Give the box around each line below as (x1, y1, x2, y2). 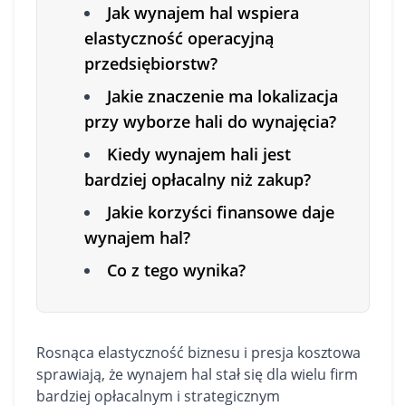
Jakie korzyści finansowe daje (107, 201, 334, 223)
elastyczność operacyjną (84, 27, 274, 49)
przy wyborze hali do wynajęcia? (84, 111, 336, 132)
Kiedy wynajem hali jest (107, 143, 291, 165)
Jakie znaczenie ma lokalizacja (107, 85, 338, 107)
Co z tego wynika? (107, 259, 246, 281)
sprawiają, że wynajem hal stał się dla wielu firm (36, 364, 358, 384)
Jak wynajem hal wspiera (107, 2, 299, 24)
